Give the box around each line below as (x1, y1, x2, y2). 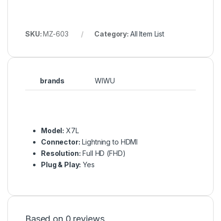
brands (40, 76, 65, 85)
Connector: (41, 138, 80, 147)
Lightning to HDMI (80, 138, 138, 147)
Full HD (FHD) (80, 149, 126, 158)
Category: (94, 30, 130, 38)
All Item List (130, 30, 164, 38)
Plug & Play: (41, 160, 81, 169)
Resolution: (41, 149, 81, 158)
